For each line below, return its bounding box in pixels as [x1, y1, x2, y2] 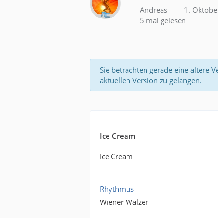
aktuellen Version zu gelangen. [100, 75, 202, 85]
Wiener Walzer [100, 197, 149, 207]
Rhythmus [100, 184, 134, 194]
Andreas [140, 5, 168, 15]
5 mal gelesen [138, 16, 186, 25]
